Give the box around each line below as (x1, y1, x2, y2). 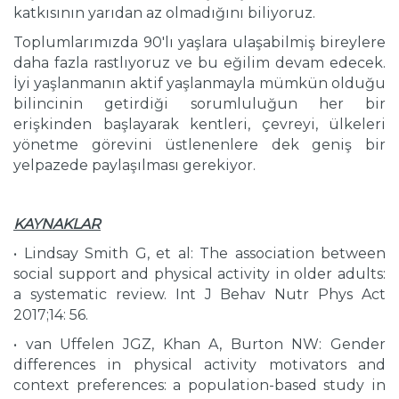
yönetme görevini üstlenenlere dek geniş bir (13, 136, 386, 153)
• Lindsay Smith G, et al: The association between (13, 245, 386, 262)
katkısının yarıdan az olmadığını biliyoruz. (13, 4, 315, 21)
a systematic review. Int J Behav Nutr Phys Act (13, 286, 386, 303)
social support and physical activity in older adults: (13, 265, 386, 282)
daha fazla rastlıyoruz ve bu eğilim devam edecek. (13, 54, 386, 71)
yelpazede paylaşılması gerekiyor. (13, 157, 256, 174)
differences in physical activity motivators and (13, 356, 386, 373)
